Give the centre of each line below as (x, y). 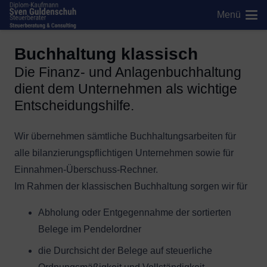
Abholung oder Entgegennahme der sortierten (135, 212)
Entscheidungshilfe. (74, 105)
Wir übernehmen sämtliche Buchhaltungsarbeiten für (125, 136)
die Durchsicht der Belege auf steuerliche (125, 251)
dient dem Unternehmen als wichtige (126, 89)
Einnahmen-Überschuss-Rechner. (86, 170)
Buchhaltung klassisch (106, 54)
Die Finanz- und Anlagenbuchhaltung (128, 72)
